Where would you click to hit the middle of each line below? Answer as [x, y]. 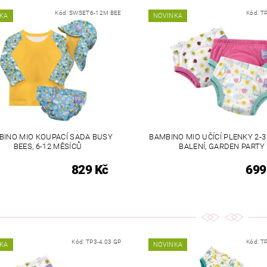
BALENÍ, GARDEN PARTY [222, 146]
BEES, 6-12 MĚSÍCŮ [48, 146]
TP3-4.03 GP [103, 241]
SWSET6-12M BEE [95, 13]
